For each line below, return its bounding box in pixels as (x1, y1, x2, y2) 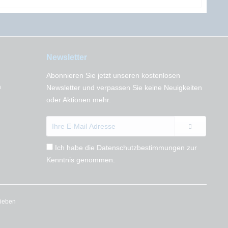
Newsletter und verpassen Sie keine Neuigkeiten (46, 83, 202, 92)
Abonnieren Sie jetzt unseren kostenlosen (46, 71, 180, 79)
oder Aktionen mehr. (46, 96, 111, 104)
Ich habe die (55, 144, 97, 152)
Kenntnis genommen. (46, 156, 115, 164)
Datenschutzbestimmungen (97, 144, 185, 152)
